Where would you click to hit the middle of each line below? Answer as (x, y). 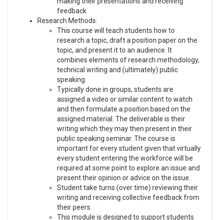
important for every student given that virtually (129, 148)
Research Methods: (67, 20)
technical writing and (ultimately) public (117, 69)
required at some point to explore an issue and (128, 168)
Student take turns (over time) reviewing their (127, 187)
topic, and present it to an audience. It (114, 50)
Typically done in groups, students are (115, 89)
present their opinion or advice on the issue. (124, 178)
